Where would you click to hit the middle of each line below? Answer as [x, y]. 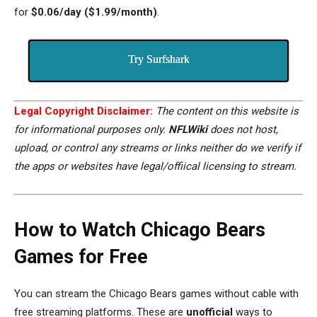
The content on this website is [226, 111]
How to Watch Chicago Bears [140, 230]
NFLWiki [189, 130]
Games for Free [81, 257]
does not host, [244, 130]
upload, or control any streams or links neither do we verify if [157, 148]
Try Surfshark [158, 59]
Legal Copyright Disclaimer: [83, 111]
